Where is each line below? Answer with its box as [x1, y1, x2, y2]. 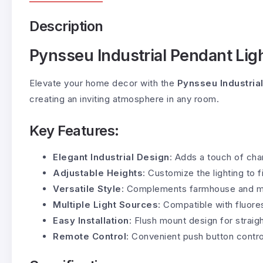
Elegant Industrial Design [53, 151, 170, 163]
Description [29, 17, 103, 35]
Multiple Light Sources [53, 198, 158, 210]
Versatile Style [53, 183, 122, 194]
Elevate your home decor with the [29, 77, 177, 89]
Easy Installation [53, 214, 129, 226]
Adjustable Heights [53, 167, 143, 178]
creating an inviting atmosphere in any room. [29, 93, 219, 104]
